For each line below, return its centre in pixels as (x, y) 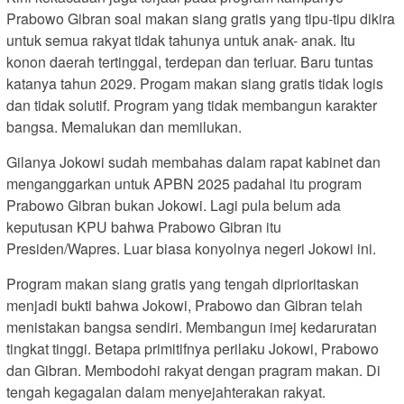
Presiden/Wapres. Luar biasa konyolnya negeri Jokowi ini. (191, 249)
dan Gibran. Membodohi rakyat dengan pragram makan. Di (193, 371)
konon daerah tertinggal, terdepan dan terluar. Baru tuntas (190, 62)
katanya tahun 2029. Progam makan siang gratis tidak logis (195, 84)
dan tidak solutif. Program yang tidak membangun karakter (192, 106)
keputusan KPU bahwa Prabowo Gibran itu (144, 227)
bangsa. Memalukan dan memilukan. (124, 127)
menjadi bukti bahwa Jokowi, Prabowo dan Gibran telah (184, 306)
